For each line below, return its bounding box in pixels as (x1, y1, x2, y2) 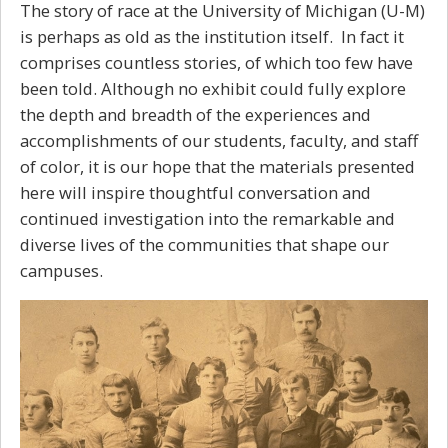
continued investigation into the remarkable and (20, 207, 395, 231)
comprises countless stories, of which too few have (20, 51, 413, 75)
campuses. (20, 259, 103, 283)
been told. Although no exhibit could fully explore (20, 77, 406, 101)
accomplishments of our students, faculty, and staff (20, 129, 418, 153)
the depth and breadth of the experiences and (20, 103, 371, 127)
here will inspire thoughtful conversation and (20, 181, 371, 205)
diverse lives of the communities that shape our (20, 233, 389, 257)
